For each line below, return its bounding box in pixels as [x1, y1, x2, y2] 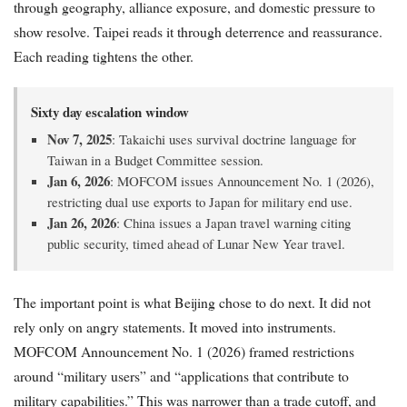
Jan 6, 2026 [46, 171, 110, 192]
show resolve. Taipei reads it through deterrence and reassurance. [14, 22, 382, 42]
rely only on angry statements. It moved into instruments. [14, 317, 336, 337]
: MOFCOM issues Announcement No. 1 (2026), [109, 172, 374, 191]
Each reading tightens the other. [14, 46, 194, 66]
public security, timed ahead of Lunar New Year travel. [46, 234, 345, 253]
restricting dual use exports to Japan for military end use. [46, 193, 352, 212]
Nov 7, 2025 [46, 129, 112, 150]
